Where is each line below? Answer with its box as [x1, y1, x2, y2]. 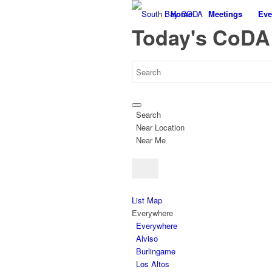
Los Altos [136, 258, 169, 270]
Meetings [208, 8, 242, 19]
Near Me [136, 134, 166, 146]
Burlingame [136, 245, 175, 257]
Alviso [136, 233, 158, 244]
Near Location [136, 121, 185, 133]
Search [136, 109, 161, 120]
